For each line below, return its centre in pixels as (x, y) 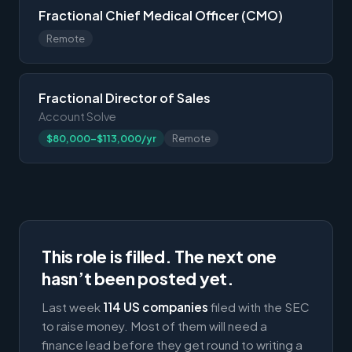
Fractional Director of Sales (125, 97)
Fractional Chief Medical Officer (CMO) (161, 15)
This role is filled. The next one (159, 256)
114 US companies (156, 306)
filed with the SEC (259, 306)
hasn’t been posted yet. (138, 278)
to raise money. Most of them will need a (154, 325)
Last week (72, 306)
